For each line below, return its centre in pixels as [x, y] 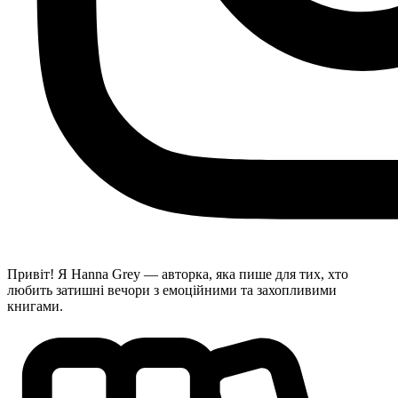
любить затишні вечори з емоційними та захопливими [172, 291]
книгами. [35, 306]
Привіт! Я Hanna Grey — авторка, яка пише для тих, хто [178, 275]
